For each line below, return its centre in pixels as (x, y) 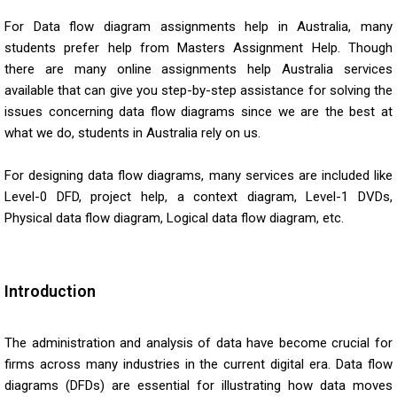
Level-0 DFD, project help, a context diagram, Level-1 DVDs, (198, 196)
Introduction (50, 291)
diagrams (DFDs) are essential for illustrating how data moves (198, 385)
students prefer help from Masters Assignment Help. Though (198, 47)
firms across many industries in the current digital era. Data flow (198, 364)
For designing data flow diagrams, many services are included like (198, 175)
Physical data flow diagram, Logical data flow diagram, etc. (174, 218)
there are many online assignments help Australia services (198, 69)
